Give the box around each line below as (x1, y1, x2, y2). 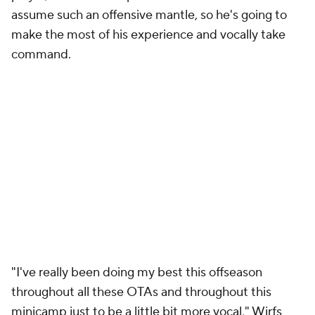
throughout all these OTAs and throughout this (11, 283, 271, 300)
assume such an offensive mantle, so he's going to (11, 6, 287, 23)
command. (11, 46, 74, 63)
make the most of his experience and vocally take (11, 26, 285, 43)
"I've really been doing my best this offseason (11, 264, 262, 281)
